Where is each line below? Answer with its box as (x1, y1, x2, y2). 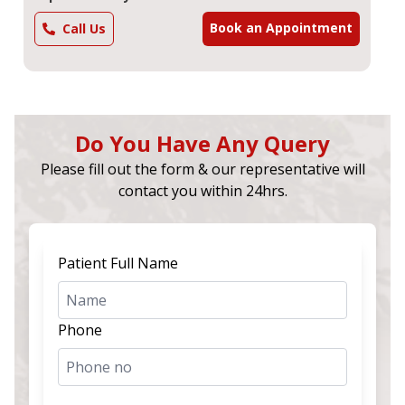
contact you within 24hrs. (118, 180, 287, 201)
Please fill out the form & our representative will (40, 158, 365, 179)
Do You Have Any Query (75, 127, 330, 158)
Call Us (62, 19, 106, 37)
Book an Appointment (210, 18, 353, 36)
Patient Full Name (58, 252, 178, 273)
